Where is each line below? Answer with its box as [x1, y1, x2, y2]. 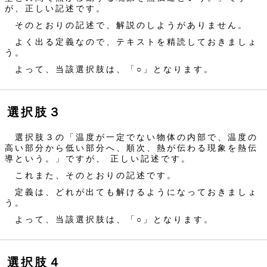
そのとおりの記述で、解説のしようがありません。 [5, 20, 248, 30]
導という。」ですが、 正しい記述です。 [5, 154, 191, 164]
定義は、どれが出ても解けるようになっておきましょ [5, 187, 258, 197]
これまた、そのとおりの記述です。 [5, 170, 177, 181]
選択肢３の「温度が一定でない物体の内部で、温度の [5, 132, 258, 142]
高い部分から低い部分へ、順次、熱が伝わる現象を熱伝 [5, 143, 258, 153]
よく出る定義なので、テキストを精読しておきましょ [5, 37, 258, 47]
